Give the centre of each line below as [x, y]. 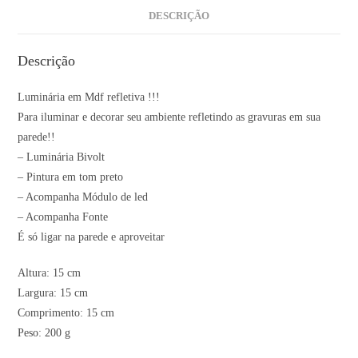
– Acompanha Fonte [63, 217]
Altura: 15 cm [50, 273]
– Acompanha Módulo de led [83, 197]
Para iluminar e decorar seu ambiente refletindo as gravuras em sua [169, 117]
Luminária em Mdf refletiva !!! [89, 97]
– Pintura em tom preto [71, 177]
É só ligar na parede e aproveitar [91, 237]
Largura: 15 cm [53, 293]
